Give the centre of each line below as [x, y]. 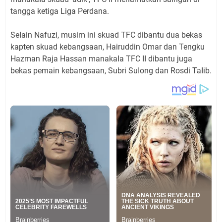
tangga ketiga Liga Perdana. [60, 11]
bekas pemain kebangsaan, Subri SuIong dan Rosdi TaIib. [111, 70]
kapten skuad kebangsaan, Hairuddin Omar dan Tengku [108, 47]
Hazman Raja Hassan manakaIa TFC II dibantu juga [101, 58]
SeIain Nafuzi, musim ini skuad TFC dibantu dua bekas [106, 35]
